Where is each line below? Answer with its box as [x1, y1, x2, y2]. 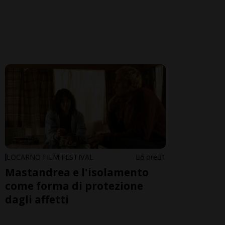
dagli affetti [5, 192, 69, 207]
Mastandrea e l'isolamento [5, 165, 149, 180]
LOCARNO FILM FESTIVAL [7, 152, 93, 162]
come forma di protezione [5, 179, 143, 193]
